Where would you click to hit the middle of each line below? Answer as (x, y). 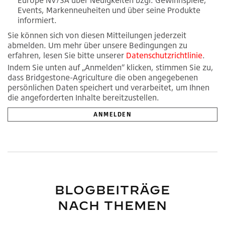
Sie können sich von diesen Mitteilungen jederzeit (97, 35)
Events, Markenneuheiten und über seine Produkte (109, 10)
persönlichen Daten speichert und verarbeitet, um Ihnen (108, 88)
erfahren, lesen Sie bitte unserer (67, 55)
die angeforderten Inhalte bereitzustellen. (83, 98)
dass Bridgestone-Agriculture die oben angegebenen (103, 78)
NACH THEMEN (113, 206)
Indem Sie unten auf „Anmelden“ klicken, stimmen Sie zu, (110, 68)
